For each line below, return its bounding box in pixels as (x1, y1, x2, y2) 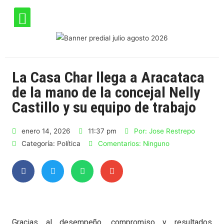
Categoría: (21, 139, 57, 147)
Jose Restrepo (147, 126, 195, 135)
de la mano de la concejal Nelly (12, 83, 200, 101)
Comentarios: (98, 139, 141, 147)
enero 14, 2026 (21, 126, 70, 135)
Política (57, 139, 80, 147)
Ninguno (141, 139, 169, 147)
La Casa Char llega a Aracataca (12, 68, 204, 86)
